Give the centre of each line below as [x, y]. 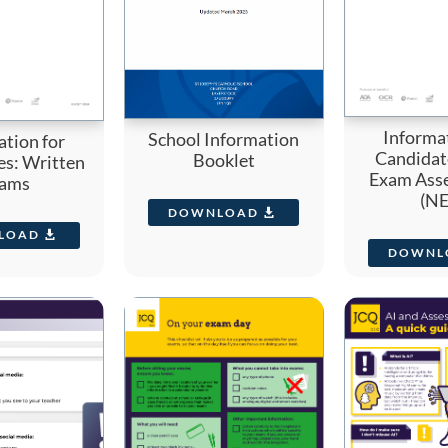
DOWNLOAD [214, 212]
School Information [224, 139]
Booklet [223, 160]
